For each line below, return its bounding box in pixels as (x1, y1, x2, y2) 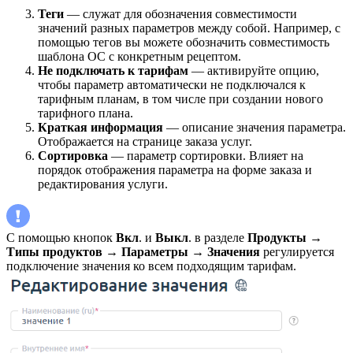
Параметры (118, 245, 191, 259)
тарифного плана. (38, 106, 133, 121)
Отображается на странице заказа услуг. (38, 135, 252, 149)
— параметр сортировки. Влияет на (108, 149, 303, 163)
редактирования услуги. (38, 177, 171, 191)
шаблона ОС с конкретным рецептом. (38, 50, 241, 64)
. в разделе (188, 231, 247, 245)
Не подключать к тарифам (38, 64, 188, 78)
